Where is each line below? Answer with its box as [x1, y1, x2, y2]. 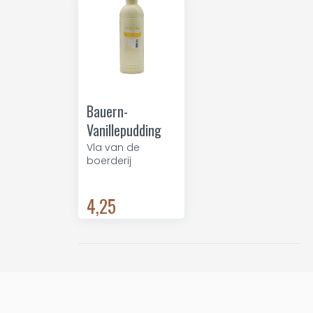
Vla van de [87, 140, 140, 154]
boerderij [87, 154, 131, 168]
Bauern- [87, 101, 128, 122]
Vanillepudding [87, 119, 161, 140]
